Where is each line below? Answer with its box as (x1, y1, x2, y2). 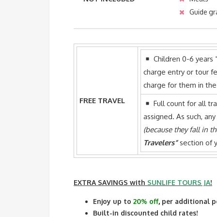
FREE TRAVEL (79, 96, 125, 106)
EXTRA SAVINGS (74, 178, 130, 187)
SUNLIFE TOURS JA (147, 178, 210, 187)
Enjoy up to (93, 197, 133, 206)
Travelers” (143, 138, 178, 148)
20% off (133, 197, 158, 206)
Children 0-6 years (152, 54, 216, 64)
